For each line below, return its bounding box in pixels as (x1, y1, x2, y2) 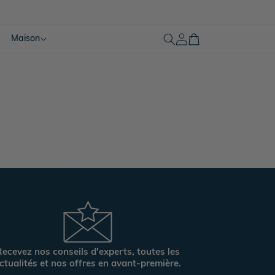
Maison (10, 33, 40, 44)
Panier (180, 33, 206, 44)
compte (166, 38, 196, 50)
